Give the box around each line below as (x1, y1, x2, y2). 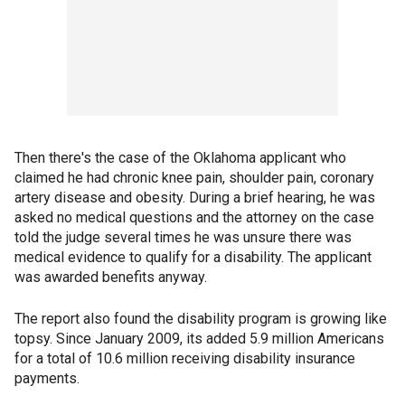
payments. (14, 370, 80, 388)
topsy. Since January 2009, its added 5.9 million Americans (14, 330, 384, 348)
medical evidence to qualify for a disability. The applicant (14, 249, 372, 267)
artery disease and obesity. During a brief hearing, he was (14, 189, 375, 207)
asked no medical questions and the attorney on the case (14, 209, 374, 227)
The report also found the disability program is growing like (14, 310, 387, 328)
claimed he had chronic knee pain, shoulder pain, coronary (14, 169, 374, 187)
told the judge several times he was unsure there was (14, 229, 352, 247)
